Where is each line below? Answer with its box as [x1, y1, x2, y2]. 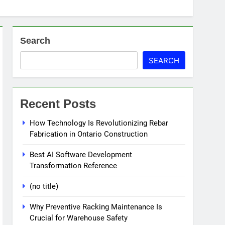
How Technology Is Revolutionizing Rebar [30, 119, 169, 128]
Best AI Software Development [30, 150, 133, 160]
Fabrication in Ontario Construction [30, 130, 148, 139]
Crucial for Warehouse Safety [30, 213, 128, 223]
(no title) [30, 182, 59, 191]
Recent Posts [20, 97, 96, 111]
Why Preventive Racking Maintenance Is [30, 202, 163, 212]
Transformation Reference [30, 161, 118, 171]
